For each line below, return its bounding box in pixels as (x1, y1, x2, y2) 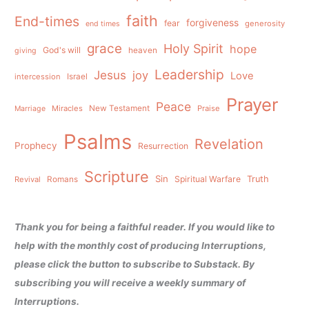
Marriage (14, 103, 46, 113)
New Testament (89, 103, 150, 113)
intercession (14, 71, 61, 81)
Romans (47, 174, 79, 184)
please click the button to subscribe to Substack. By (14, 259, 255, 270)
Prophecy (14, 139, 58, 151)
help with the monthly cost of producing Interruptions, (14, 240, 267, 252)
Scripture (84, 167, 150, 186)
